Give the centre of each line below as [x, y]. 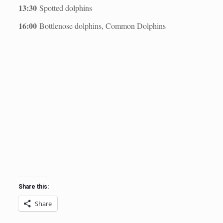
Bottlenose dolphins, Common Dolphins [101, 26]
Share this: [33, 187]
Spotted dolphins [64, 8]
